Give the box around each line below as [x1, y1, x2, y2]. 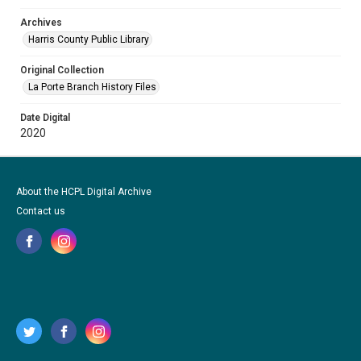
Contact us [16, 205, 65, 217]
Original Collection [20, 64, 104, 76]
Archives [20, 17, 62, 28]
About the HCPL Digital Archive [16, 186, 151, 197]
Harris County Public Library [28, 34, 149, 45]
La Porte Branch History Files [28, 81, 156, 93]
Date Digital [20, 112, 70, 123]
